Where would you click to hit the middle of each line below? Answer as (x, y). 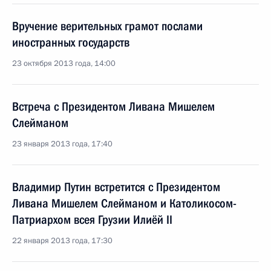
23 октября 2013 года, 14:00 (64, 64)
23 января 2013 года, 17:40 (62, 144)
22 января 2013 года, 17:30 (62, 241)
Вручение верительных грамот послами (107, 26)
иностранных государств (71, 42)
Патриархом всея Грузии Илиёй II (92, 220)
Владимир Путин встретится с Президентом (116, 187)
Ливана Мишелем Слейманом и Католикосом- (124, 203)
